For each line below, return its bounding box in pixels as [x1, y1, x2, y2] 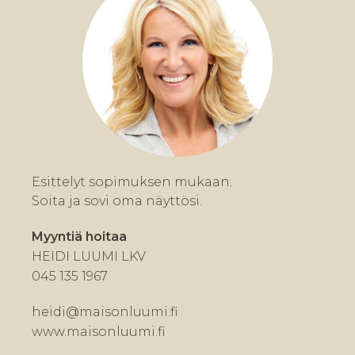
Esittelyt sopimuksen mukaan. [32, 174, 232, 190]
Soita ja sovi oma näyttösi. [32, 193, 202, 209]
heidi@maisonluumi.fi [32, 304, 177, 320]
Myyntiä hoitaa [32, 229, 127, 245]
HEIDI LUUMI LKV [32, 249, 146, 265]
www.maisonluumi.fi [32, 324, 165, 340]
